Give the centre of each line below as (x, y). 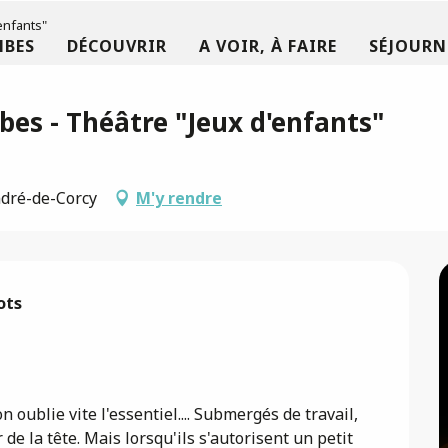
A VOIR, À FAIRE (268, 46)
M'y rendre (179, 198)
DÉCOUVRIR (117, 46)
